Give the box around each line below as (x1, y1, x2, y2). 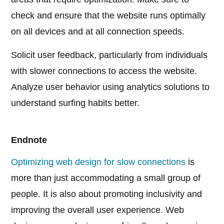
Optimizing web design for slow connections (11, 157, 186, 167)
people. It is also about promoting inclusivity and (11, 189, 202, 199)
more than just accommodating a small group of (11, 173, 201, 183)
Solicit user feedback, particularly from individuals (11, 50, 208, 60)
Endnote (11, 135, 47, 145)
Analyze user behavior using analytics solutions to (11, 82, 210, 92)
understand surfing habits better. (11, 98, 140, 108)
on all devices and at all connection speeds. (11, 26, 185, 37)
